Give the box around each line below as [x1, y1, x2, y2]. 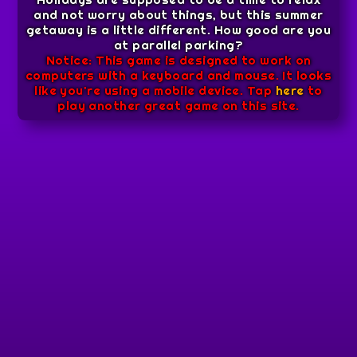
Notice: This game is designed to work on [45, 52, 312, 68]
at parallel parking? [114, 37, 243, 53]
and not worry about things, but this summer [33, 6, 324, 22]
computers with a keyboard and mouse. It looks [25, 67, 332, 83]
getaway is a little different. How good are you [25, 22, 331, 37]
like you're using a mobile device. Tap [34, 82, 276, 98]
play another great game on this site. [57, 97, 300, 113]
